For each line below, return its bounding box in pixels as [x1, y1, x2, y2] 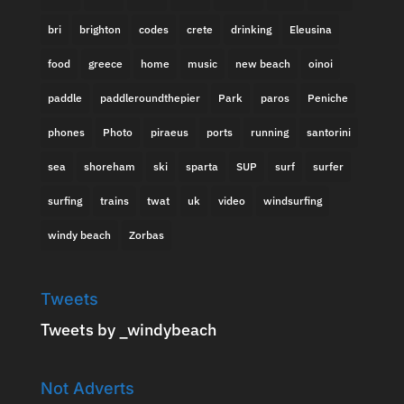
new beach [234, 57, 290, 70]
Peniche [307, 91, 348, 105]
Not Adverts [40, 379, 134, 399]
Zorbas [128, 228, 164, 242]
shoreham [83, 160, 135, 173]
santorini [306, 125, 351, 139]
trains [99, 194, 129, 207]
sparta [185, 160, 218, 173]
